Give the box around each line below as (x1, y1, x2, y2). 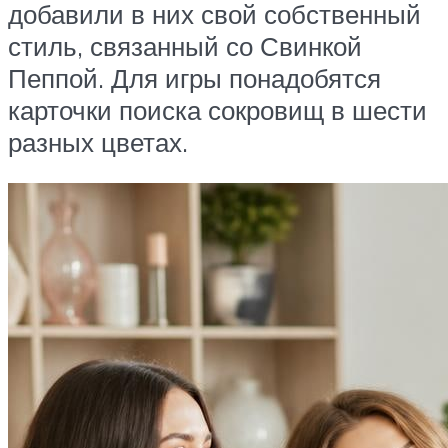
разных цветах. (8, 125, 188, 158)
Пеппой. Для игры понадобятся (8, 61, 381, 94)
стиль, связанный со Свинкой (8, 29, 362, 62)
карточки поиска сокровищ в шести (8, 93, 427, 126)
